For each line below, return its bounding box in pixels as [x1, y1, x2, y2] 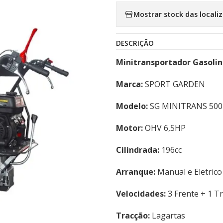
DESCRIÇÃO [116, 38, 154, 48]
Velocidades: [116, 188, 166, 199]
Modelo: [116, 101, 148, 111]
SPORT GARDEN [143, 79, 205, 90]
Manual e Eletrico [155, 166, 222, 177]
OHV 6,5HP [143, 122, 186, 133]
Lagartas [150, 210, 185, 221]
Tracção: [116, 210, 150, 221]
